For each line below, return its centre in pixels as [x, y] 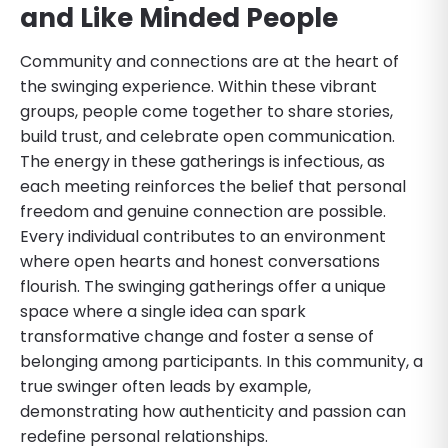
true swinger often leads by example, [165, 386]
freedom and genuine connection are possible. [203, 211]
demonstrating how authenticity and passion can [213, 411]
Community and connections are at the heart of [209, 61]
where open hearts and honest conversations [200, 261]
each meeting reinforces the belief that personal [213, 186]
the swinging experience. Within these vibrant [198, 86]
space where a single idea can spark [163, 311]
